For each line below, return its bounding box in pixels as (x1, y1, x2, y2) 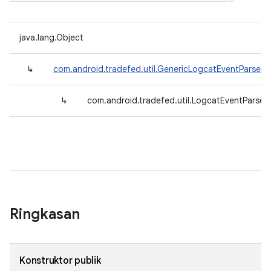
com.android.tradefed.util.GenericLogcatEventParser (53, 64, 264, 74)
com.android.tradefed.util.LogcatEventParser (87, 95, 267, 106)
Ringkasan (10, 205, 80, 223)
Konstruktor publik (19, 255, 101, 267)
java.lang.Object (19, 32, 83, 43)
